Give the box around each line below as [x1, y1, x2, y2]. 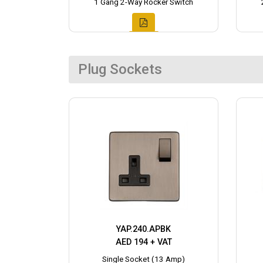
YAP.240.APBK [116, 224, 171, 235]
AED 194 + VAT [115, 237, 172, 248]
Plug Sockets [78, 61, 162, 78]
